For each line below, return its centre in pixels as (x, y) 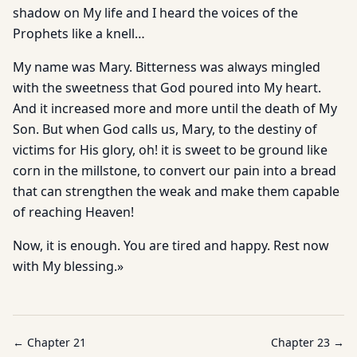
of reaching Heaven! (73, 212)
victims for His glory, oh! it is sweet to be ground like (170, 150)
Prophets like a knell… (79, 33)
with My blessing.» (68, 266)
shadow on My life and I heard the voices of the (155, 13)
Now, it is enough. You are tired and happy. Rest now (171, 245)
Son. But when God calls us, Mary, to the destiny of (165, 129)
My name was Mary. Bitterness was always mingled (167, 67)
